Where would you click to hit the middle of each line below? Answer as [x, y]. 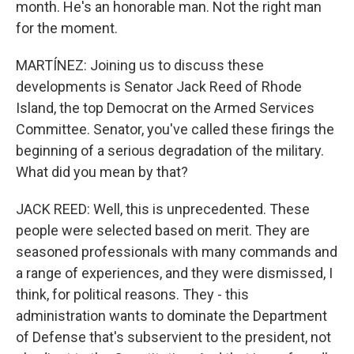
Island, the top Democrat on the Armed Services [165, 108]
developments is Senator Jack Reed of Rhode [159, 87]
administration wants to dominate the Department [171, 316]
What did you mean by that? [102, 172]
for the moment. [67, 28]
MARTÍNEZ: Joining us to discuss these [140, 65]
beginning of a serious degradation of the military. [170, 151]
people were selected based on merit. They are [163, 230]
